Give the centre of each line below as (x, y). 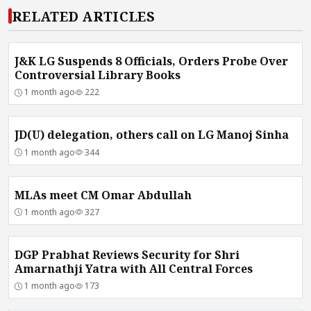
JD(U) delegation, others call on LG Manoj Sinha (222, 135)
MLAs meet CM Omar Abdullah (103, 195)
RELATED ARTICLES (83, 16)
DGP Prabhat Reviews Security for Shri (127, 255)
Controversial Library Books (98, 75)
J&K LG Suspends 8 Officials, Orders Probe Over (151, 61)
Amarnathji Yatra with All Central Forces (134, 269)
